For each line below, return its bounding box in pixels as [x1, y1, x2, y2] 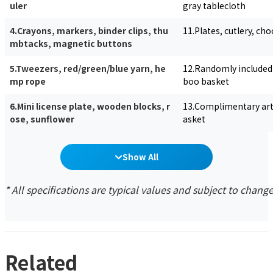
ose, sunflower [10, 113, 74, 126]
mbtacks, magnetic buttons [10, 37, 132, 50]
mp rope [10, 75, 46, 88]
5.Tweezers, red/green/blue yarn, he [10, 62, 166, 75]
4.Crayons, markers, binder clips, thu [10, 24, 168, 37]
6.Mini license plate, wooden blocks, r [10, 100, 170, 113]
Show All [122, 151, 158, 163]
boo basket [183, 75, 229, 88]
